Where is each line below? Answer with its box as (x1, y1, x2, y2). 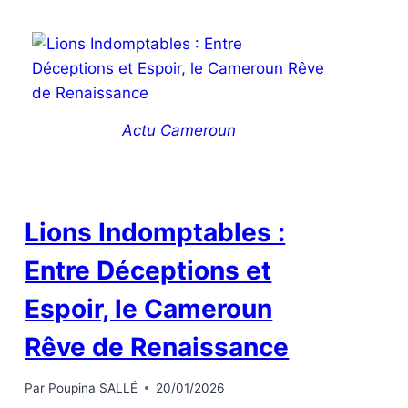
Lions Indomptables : (25, 217, 286, 249)
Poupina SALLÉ (47, 380, 138, 395)
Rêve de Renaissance (25, 331, 290, 363)
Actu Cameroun (122, 121, 237, 140)
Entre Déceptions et (25, 255, 272, 287)
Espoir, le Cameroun (25, 293, 273, 325)
